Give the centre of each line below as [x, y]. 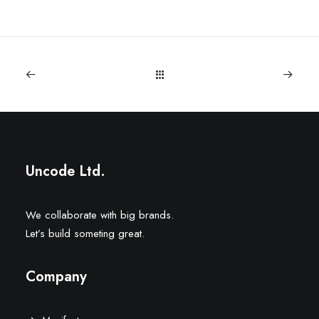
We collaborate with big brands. [100, 215]
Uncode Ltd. [66, 171]
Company [56, 277]
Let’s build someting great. [85, 234]
